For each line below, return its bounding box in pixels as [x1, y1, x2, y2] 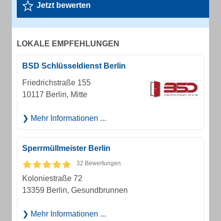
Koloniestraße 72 [22, 174, 82, 183]
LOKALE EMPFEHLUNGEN [17, 39, 119, 48]
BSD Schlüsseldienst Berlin [22, 62, 126, 70]
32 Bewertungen [76, 160, 121, 167]
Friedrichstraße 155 [22, 78, 91, 87]
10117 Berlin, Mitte [22, 90, 87, 99]
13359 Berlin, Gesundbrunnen [22, 186, 128, 194]
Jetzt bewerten [37, 1, 91, 9]
